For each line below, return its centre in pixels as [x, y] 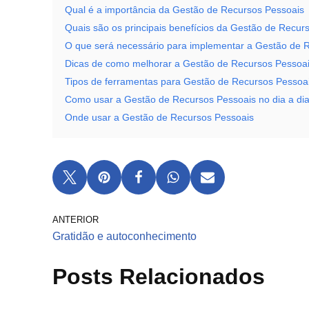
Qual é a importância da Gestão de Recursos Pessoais [185, 10]
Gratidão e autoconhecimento [124, 236]
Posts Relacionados [159, 277]
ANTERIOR [76, 220]
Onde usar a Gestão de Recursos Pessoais [159, 117]
